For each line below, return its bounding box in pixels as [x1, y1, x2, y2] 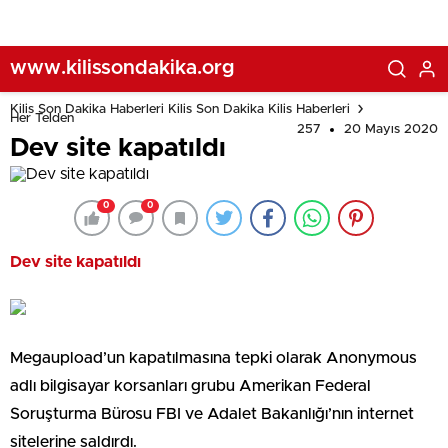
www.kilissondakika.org [10, 57, 234, 78]
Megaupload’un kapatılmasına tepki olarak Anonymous [10, 350, 417, 366]
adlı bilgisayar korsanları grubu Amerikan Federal [10, 378, 371, 394]
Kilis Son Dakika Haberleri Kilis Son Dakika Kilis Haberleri [10, 102, 350, 116]
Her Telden [10, 111, 74, 125]
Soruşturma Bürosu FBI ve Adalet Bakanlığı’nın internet [10, 406, 414, 422]
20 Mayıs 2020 [344, 123, 438, 136]
